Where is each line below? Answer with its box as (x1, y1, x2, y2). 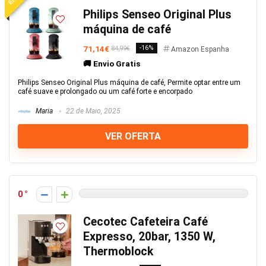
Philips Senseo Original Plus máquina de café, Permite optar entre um (18, 78, 240, 87)
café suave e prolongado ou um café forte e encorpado (18, 87, 192, 96)
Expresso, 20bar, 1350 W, (83, 230, 216, 243)
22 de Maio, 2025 (64, 107, 121, 116)
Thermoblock (83, 245, 153, 258)
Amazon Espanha (171, 45, 229, 53)
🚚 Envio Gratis (83, 59, 140, 68)
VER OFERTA (105, 131, 161, 142)
